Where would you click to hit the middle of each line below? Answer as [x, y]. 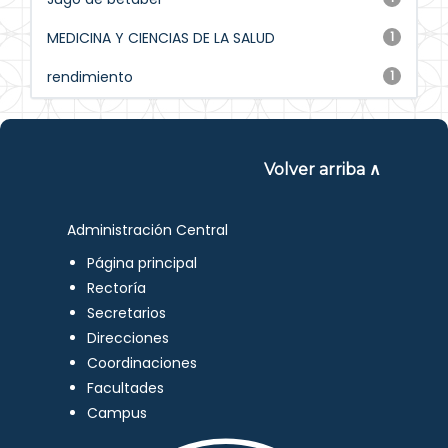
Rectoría [117, 288]
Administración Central [148, 230]
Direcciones [128, 338]
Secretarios [127, 313]
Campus [117, 413]
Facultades [126, 388]
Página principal [142, 263]
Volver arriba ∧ [322, 169]
